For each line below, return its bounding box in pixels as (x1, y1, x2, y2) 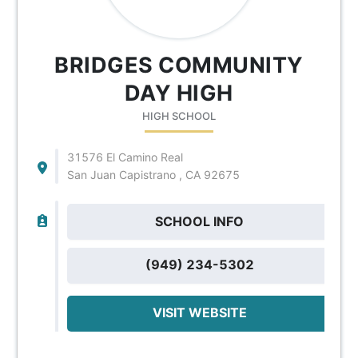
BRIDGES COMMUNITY (54, 51, 304, 78)
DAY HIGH (124, 79, 233, 106)
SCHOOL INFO (155, 213, 245, 229)
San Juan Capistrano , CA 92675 (66, 167, 240, 181)
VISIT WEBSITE (152, 304, 247, 320)
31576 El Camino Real (66, 149, 183, 164)
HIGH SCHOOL (141, 109, 216, 122)
